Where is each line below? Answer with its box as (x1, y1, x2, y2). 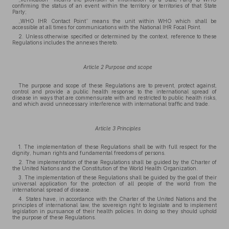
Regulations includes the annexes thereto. (12, 39, 118, 45)
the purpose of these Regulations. (12, 214, 96, 220)
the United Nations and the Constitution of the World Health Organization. (12, 165, 198, 171)
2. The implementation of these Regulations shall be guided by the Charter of (18, 159, 217, 165)
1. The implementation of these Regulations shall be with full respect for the (18, 144, 217, 150)
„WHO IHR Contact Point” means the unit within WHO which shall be (18, 18, 217, 24)
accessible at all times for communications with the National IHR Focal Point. (12, 24, 201, 30)
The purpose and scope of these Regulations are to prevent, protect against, (18, 82, 217, 88)
